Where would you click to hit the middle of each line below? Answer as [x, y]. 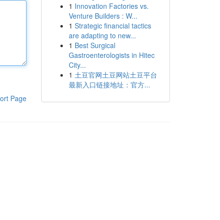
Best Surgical [95, 45]
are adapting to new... [102, 35]
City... [77, 65]
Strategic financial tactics [113, 26]
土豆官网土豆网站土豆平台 [116, 75]
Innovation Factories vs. [111, 6]
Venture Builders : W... [103, 16]
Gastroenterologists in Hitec [111, 55]
